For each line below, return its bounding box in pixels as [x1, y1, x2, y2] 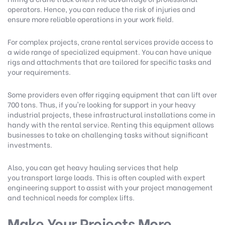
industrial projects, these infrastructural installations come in [8, 109, 215, 120]
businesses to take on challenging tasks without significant [8, 129, 208, 140]
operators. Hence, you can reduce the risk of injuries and [8, 4, 195, 15]
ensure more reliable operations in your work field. [8, 14, 177, 25]
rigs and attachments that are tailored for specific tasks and [8, 56, 211, 67]
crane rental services [81, 36, 152, 47]
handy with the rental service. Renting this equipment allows [8, 119, 214, 130]
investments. [8, 139, 55, 150]
